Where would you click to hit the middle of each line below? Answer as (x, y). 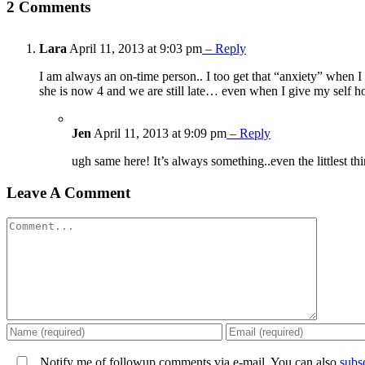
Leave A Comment (68, 193)
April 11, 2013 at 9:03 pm (134, 49)
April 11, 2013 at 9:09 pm (159, 134)
